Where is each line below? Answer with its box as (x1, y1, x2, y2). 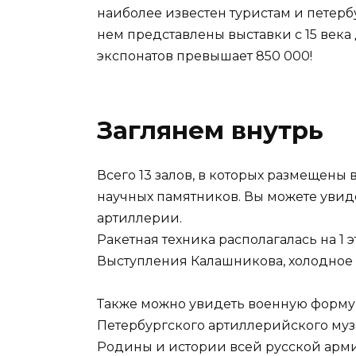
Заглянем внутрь (97, 114, 323, 145)
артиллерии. (97, 210, 182, 226)
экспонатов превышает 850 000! (97, 48, 312, 64)
